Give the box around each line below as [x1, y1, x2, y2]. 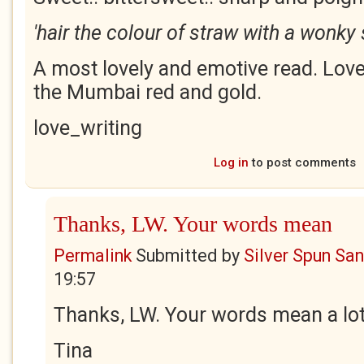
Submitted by [132, 245, 244, 266]
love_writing [33, 116, 142, 140]
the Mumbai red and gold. [33, 80, 262, 104]
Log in [213, 155, 249, 170]
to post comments [248, 155, 356, 170]
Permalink [54, 245, 132, 266]
